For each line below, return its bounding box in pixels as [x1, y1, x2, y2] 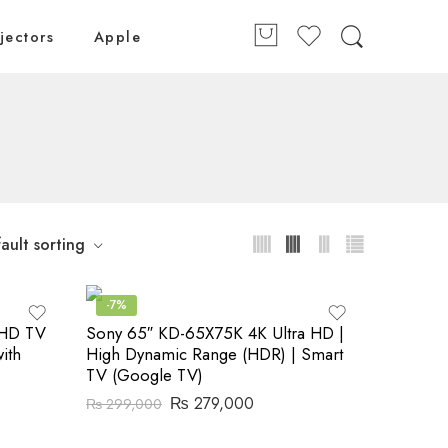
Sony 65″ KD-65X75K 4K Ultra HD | [86, 321, 344, 345]
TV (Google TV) [86, 363, 203, 387]
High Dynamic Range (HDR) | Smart [86, 342, 343, 366]
